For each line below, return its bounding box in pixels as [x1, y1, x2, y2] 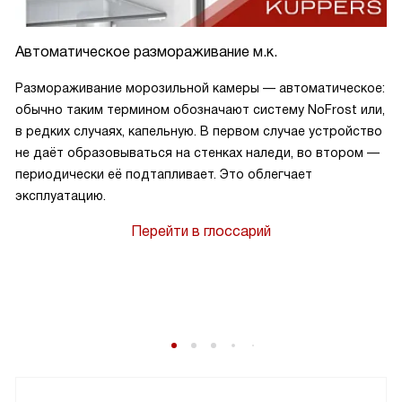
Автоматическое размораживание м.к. [15, 44, 277, 59]
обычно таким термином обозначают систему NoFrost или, [15, 102, 385, 117]
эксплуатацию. [15, 188, 106, 203]
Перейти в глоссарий [131, 223, 271, 239]
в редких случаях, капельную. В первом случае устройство [15, 124, 382, 138]
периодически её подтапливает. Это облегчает [15, 167, 312, 181]
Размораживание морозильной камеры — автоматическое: [15, 81, 385, 95]
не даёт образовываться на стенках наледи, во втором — [15, 145, 380, 160]
